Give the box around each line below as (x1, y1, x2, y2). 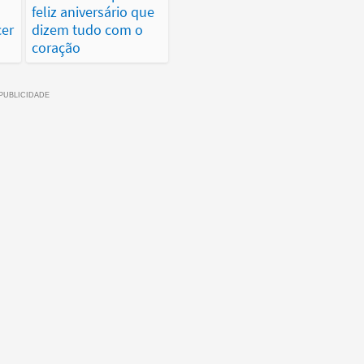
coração (32, 38, 81, 58)
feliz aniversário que (32, 2, 155, 22)
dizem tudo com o (32, 20, 144, 40)
